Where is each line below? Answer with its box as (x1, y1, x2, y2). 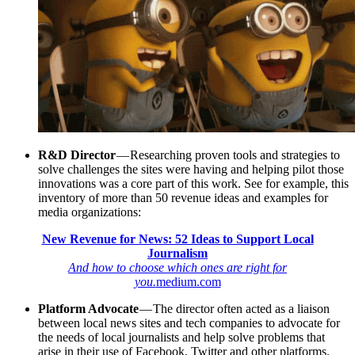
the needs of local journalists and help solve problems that (38, 330, 325, 344)
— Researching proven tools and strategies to (116, 147, 340, 162)
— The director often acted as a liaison (139, 301, 330, 315)
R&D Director (38, 147, 116, 162)
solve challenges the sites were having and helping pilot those (38, 162, 344, 176)
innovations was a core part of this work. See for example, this (38, 176, 349, 190)
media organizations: (38, 204, 141, 219)
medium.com (155, 274, 221, 288)
